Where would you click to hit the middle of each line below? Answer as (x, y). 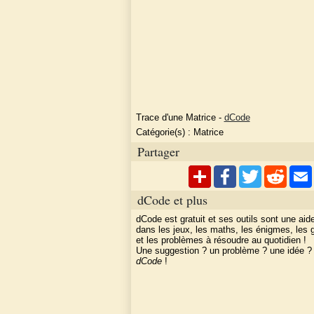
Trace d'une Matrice (176, 117)
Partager (158, 151)
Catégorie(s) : (164, 132)
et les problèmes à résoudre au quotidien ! (221, 240)
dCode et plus (172, 199)
